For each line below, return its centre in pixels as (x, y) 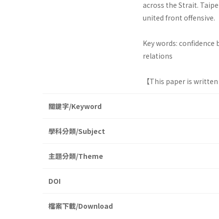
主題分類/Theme (76, 156)
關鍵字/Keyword (75, 106)
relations (158, 56)
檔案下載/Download (81, 206)
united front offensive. (179, 18)
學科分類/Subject (77, 131)
